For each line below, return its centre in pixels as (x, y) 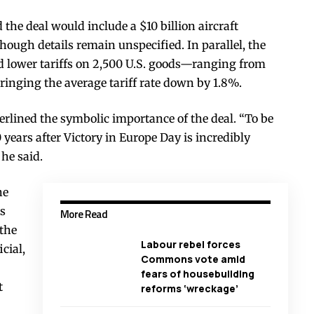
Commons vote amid (193, 259)
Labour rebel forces (190, 244)
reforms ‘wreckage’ (189, 288)
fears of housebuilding (197, 273)
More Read (84, 214)
